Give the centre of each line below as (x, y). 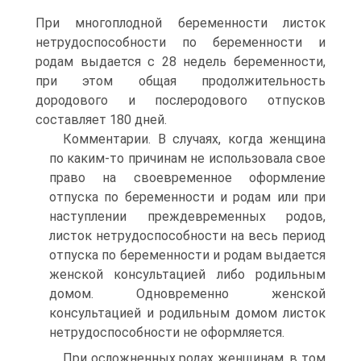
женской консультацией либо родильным (187, 274)
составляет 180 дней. (101, 120)
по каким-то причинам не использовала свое (187, 158)
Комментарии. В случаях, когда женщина (194, 139)
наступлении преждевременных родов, (187, 216)
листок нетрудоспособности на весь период (187, 236)
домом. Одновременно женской (187, 294)
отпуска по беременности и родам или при (187, 197)
